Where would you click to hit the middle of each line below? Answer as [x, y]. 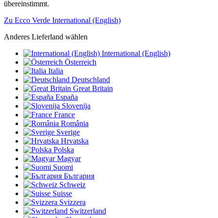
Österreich [81, 62]
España [67, 97]
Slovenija [76, 106]
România [75, 123]
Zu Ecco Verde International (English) [62, 20]
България [79, 176]
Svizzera [73, 202]
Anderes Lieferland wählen [46, 36]
